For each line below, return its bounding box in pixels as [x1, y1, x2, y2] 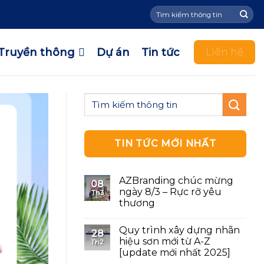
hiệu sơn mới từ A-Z [119, 236, 210, 247]
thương [119, 197, 155, 209]
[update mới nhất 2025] [119, 247, 230, 259]
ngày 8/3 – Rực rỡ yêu [119, 186, 222, 198]
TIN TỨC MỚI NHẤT [114, 138, 216, 150]
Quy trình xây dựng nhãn [119, 225, 240, 236]
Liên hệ [206, 46, 243, 58]
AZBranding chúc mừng [119, 175, 233, 187]
